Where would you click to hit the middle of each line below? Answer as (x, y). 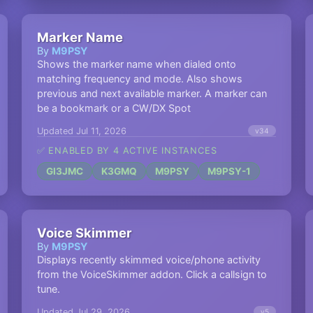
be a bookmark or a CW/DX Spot (114, 108)
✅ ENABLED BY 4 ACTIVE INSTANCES (127, 151)
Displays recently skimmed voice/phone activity (148, 260)
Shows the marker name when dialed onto (136, 64)
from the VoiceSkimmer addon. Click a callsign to (152, 274)
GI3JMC (64, 171)
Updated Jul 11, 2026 (81, 131)
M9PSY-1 (229, 171)
